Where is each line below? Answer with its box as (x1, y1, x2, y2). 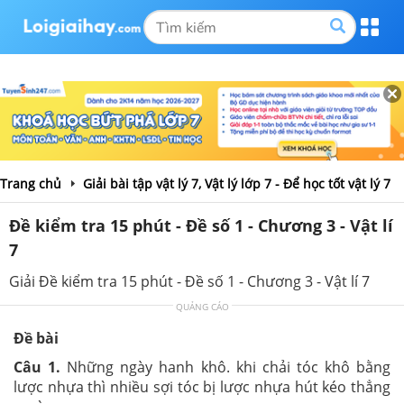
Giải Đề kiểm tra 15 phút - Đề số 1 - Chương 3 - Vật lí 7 (9, 271, 370, 291)
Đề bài (14, 327, 59, 348)
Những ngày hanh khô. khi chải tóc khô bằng (60, 356, 391, 377)
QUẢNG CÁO (175, 299, 229, 313)
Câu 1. (14, 356, 61, 377)
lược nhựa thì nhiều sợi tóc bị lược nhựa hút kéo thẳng (14, 376, 390, 397)
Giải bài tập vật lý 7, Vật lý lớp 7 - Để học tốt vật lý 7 (83, 174, 390, 192)
